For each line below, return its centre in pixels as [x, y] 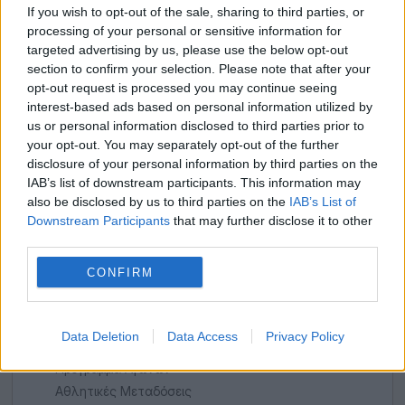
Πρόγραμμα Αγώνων [113, 369]
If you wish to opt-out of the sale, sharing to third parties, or [196, 12]
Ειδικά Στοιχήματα [109, 324]
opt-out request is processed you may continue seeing [182, 88]
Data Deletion [100, 336]
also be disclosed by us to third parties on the [158, 202]
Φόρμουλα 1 [91, 301]
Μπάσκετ [84, 256]
